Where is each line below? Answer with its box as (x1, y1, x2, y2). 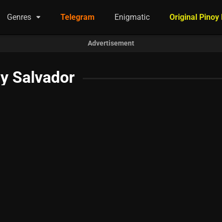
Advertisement (88, 39, 134, 47)
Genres (7, 12, 32, 22)
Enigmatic (114, 12, 150, 22)
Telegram (60, 12, 95, 22)
